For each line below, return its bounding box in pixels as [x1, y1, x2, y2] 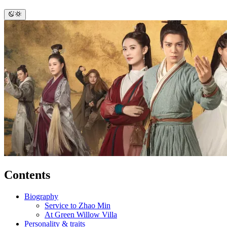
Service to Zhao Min [45, 201, 110, 210]
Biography [24, 192, 58, 201]
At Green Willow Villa [45, 210, 117, 219]
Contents [4, 168, 50, 181]
